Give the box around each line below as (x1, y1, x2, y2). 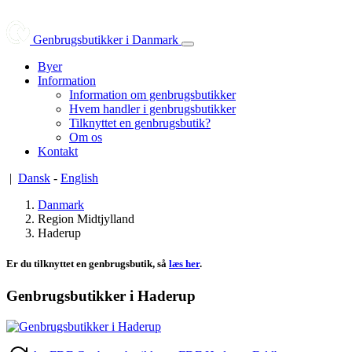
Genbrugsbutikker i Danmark (30, 33, 181, 46)
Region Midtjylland (38, 212, 134, 225)
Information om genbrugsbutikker (69, 88, 236, 101)
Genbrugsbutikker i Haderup (6, 288, 196, 305)
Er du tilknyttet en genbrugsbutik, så (6, 258, 169, 270)
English (60, 171, 98, 185)
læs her (169, 258, 200, 270)
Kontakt (38, 145, 78, 158)
